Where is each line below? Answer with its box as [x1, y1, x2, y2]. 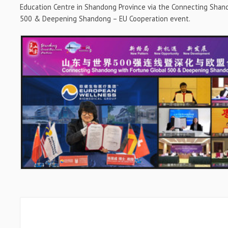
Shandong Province [84, 2, 146, 12]
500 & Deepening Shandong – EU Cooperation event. [20, 14, 191, 23]
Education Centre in [20, 2, 85, 12]
